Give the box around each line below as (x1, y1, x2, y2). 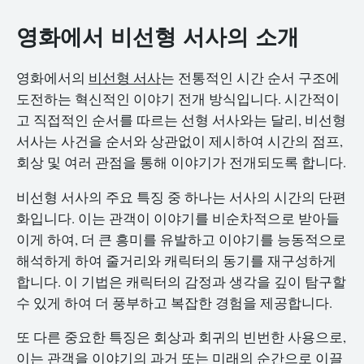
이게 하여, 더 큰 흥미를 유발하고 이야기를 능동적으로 (16, 229, 346, 249)
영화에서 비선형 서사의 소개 (16, 19, 299, 51)
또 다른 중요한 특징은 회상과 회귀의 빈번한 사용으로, (16, 327, 346, 347)
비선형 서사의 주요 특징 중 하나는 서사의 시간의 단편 (16, 187, 346, 206)
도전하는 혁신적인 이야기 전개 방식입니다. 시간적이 (16, 89, 340, 108)
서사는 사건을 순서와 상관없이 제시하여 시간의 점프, (16, 131, 343, 150)
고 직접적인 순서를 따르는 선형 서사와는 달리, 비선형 (16, 110, 346, 129)
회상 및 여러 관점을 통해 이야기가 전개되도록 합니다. (16, 152, 346, 171)
